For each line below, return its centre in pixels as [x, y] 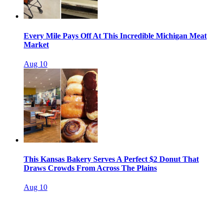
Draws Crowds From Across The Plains [90, 168]
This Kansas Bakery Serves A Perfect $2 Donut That [111, 159]
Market [36, 44]
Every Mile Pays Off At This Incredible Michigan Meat [115, 36]
